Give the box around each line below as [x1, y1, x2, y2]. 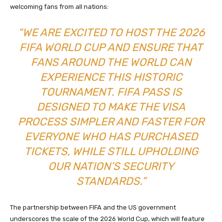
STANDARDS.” [76, 174, 146, 188]
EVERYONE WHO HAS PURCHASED [24, 130, 198, 144]
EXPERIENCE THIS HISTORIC [40, 70, 182, 84]
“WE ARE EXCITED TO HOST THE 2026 [17, 26, 205, 40]
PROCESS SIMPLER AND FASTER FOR [18, 115, 204, 129]
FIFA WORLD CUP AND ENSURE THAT [19, 41, 203, 55]
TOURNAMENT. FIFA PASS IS [40, 85, 182, 99]
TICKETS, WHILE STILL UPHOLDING [24, 145, 198, 159]
